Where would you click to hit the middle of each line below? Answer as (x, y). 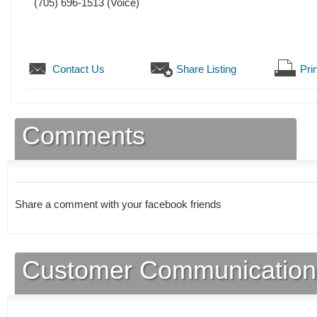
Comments (84, 136)
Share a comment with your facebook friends (120, 204)
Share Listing (206, 69)
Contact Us (79, 69)
